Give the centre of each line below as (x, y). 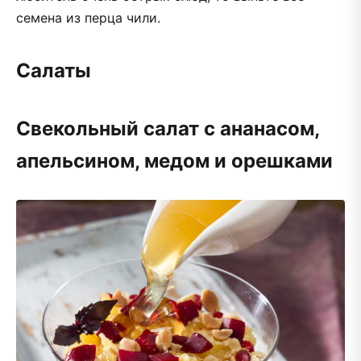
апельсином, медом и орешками (174, 160)
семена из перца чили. (88, 17)
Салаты (54, 70)
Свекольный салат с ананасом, (168, 128)
